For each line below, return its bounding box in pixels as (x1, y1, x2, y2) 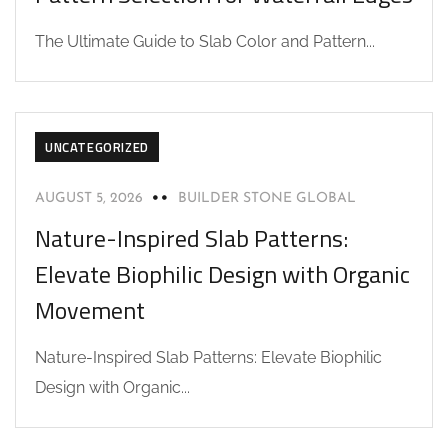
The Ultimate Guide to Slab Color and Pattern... (35, 32, 375, 51)
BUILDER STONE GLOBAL (178, 191, 356, 206)
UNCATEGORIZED (45, 137, 149, 157)
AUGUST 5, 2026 (35, 191, 143, 206)
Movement (35, 292, 145, 328)
